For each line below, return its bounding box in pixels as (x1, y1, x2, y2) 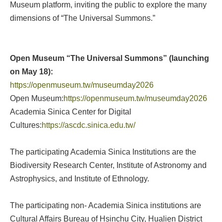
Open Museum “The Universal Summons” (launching (9, 54, 209, 62)
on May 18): (9, 67, 53, 76)
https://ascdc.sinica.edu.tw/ (41, 121, 135, 129)
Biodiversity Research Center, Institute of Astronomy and (9, 161, 207, 169)
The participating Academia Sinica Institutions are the (9, 148, 196, 156)
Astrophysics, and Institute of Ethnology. (9, 174, 149, 183)
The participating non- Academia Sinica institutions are (9, 201, 201, 210)
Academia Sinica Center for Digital (9, 108, 131, 116)
